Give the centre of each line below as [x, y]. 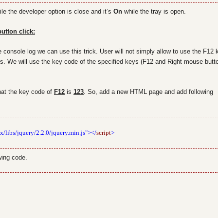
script [104, 133]
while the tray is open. [154, 11]
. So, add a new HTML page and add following [148, 92]
